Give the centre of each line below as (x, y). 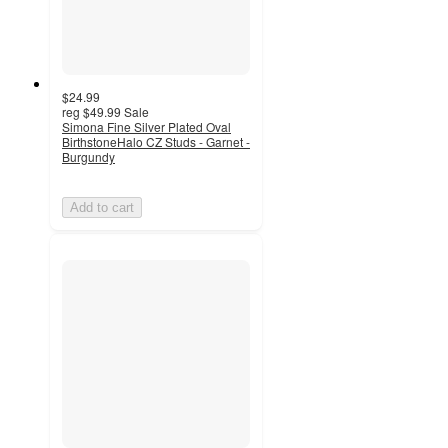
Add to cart (102, 207)
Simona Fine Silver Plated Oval (146, 126)
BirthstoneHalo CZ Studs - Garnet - (156, 141)
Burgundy (88, 156)
